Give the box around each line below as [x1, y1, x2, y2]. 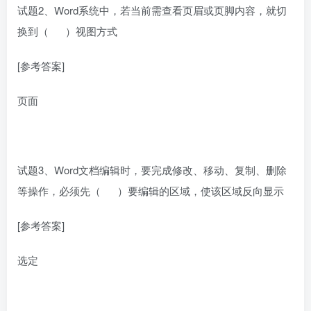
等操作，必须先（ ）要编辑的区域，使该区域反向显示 [17, 183, 284, 199]
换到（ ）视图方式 [17, 24, 117, 39]
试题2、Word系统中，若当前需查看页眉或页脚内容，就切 [17, 3, 287, 18]
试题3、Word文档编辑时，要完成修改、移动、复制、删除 [17, 162, 287, 178]
